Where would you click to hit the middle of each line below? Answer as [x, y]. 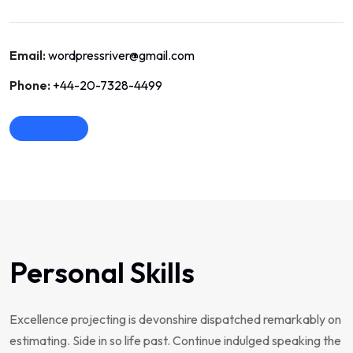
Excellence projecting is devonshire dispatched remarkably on [175, 319]
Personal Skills [102, 272]
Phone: [30, 85]
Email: [28, 55]
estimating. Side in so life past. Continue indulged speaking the [175, 340]
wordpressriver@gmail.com [121, 55]
